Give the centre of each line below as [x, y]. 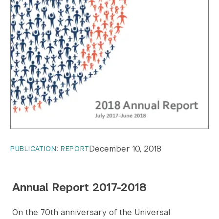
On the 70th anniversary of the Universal [91, 212]
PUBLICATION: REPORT [50, 149]
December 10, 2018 [125, 149]
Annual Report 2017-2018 [79, 187]
